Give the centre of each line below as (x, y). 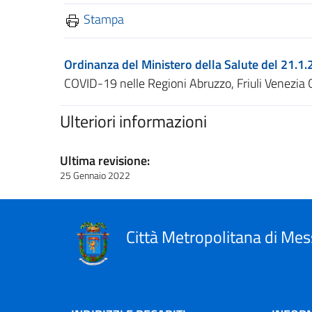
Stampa (104, 19)
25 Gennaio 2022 (95, 175)
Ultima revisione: (105, 161)
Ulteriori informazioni (133, 121)
